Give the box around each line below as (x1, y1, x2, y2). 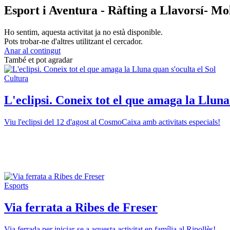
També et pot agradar (4, 55, 72, 65)
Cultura (4, 74, 28, 83)
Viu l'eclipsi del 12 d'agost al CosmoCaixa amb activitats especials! (4, 117, 220, 126)
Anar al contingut (4, 46, 61, 55)
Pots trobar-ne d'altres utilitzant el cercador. (4, 37, 143, 46)
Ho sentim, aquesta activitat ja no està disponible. (4, 28, 163, 37)
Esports (4, 181, 28, 190)
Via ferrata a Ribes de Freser (4, 200, 158, 214)
